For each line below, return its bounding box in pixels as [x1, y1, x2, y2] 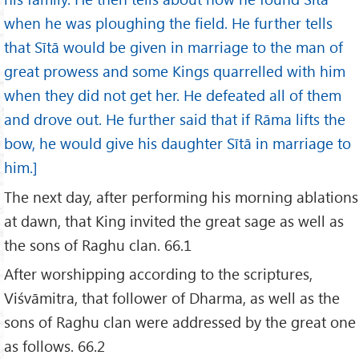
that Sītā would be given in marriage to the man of [4, 36, 343, 57]
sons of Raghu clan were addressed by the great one [4, 312, 356, 333]
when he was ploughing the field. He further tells [4, 12, 333, 33]
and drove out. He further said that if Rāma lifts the [4, 108, 345, 129]
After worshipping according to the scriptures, [4, 264, 313, 284]
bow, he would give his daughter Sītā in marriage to [4, 132, 351, 153]
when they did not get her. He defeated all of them [4, 84, 341, 105]
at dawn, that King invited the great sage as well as [4, 210, 344, 231]
